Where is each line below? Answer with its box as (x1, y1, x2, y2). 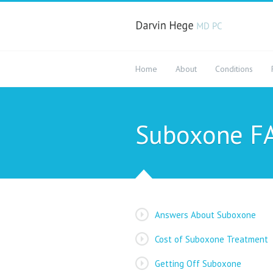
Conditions (215, 63, 253, 74)
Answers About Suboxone (155, 209, 256, 221)
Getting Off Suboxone (155, 258, 241, 269)
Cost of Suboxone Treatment (155, 233, 268, 245)
